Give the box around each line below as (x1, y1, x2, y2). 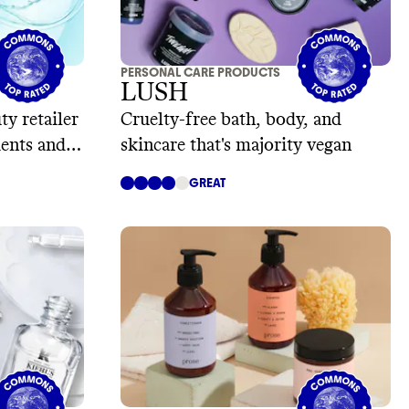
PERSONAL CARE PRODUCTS (121, 65, 280, 81)
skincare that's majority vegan (121, 136, 351, 155)
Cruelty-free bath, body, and (121, 110, 341, 130)
